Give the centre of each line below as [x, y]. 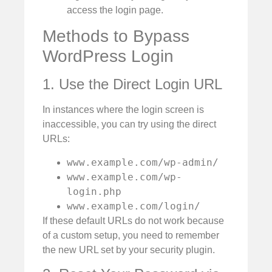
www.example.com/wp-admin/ [143, 162]
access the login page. [115, 10]
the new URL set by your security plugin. [129, 250]
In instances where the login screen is [123, 110]
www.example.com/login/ [134, 206]
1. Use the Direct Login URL [132, 84]
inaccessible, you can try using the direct [129, 124]
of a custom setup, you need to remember [131, 235]
